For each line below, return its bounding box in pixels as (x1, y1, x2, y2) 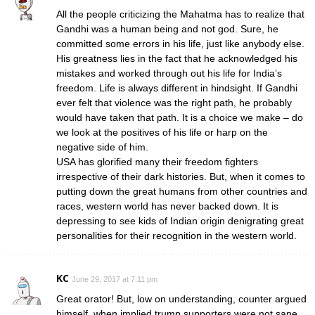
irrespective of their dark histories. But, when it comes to (56, 170, 305, 182)
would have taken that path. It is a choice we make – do (56, 111, 303, 123)
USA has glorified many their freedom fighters (56, 155, 258, 167)
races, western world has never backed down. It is (56, 200, 278, 212)
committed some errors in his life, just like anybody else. (56, 37, 304, 49)
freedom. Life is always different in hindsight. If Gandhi (56, 82, 297, 94)
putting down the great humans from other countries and (56, 185, 307, 197)
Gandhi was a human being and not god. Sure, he (56, 22, 278, 34)
